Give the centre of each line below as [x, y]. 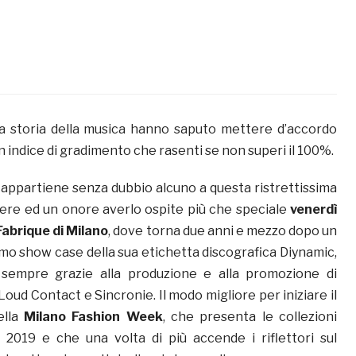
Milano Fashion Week [93, 317]
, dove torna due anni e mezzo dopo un [223, 231]
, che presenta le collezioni [250, 317]
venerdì [313, 210]
